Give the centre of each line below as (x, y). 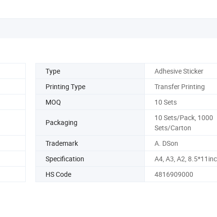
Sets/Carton (173, 127)
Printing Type (65, 86)
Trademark (62, 143)
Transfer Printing (179, 86)
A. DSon (166, 143)
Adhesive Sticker (179, 71)
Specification (65, 158)
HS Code (58, 174)
